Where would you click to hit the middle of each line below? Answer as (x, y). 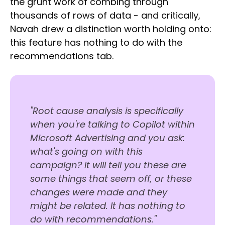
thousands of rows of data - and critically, (105, 16)
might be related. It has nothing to (108, 206)
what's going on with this (86, 152)
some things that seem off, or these (111, 179)
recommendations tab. (62, 56)
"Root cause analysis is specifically (107, 111)
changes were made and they (99, 192)
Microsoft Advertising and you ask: (107, 138)
